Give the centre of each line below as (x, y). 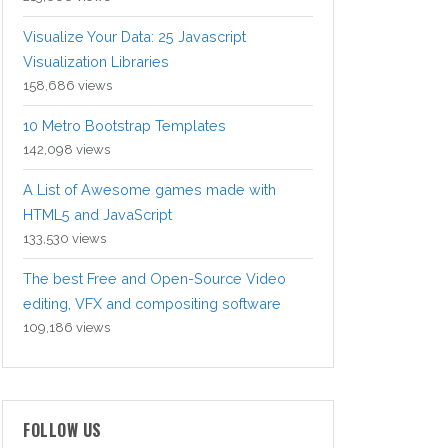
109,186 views (66, 328)
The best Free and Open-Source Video (154, 279)
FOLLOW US (62, 430)
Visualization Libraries (96, 62)
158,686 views (67, 86)
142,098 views (66, 150)
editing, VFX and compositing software (152, 304)
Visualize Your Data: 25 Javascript (134, 37)
